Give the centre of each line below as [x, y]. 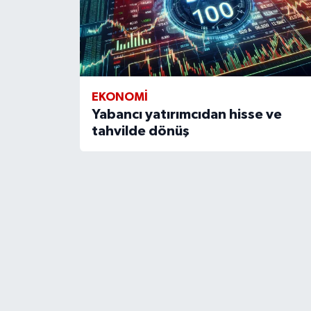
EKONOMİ [119, 97]
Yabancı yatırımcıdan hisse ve [186, 115]
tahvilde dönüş [140, 132]
